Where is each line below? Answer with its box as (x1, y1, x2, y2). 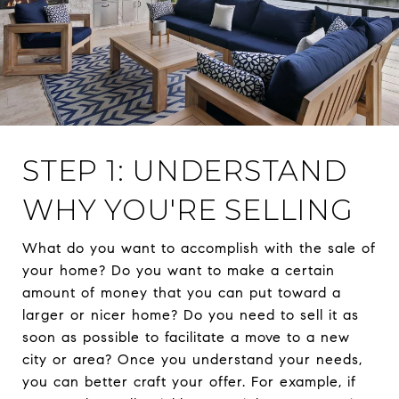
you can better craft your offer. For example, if (22, 373, 356, 391)
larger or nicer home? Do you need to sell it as (22, 306, 359, 324)
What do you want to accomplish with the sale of (22, 240, 376, 257)
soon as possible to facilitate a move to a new (22, 329, 350, 346)
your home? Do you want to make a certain (22, 262, 335, 280)
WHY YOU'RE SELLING (22, 192, 354, 228)
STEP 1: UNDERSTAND (22, 153, 347, 189)
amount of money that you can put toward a (22, 284, 341, 302)
